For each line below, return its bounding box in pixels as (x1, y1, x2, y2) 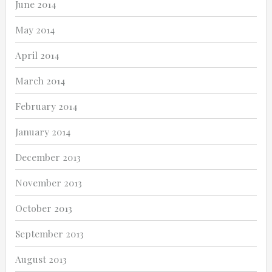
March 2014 (15, 74, 65, 87)
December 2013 (15, 151, 81, 164)
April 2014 (15, 49, 59, 62)
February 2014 (15, 100, 77, 113)
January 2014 (15, 125, 70, 138)
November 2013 (15, 176, 82, 189)
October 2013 (15, 202, 72, 215)
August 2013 (15, 253, 67, 266)
